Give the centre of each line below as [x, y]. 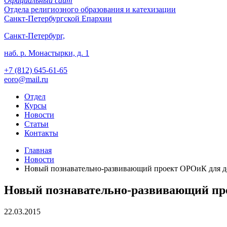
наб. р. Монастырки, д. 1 [47, 53]
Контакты [41, 133]
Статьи [36, 124]
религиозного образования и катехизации [102, 9]
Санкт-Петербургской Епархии [58, 18]
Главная [38, 150]
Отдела [16, 9]
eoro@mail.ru [26, 79]
